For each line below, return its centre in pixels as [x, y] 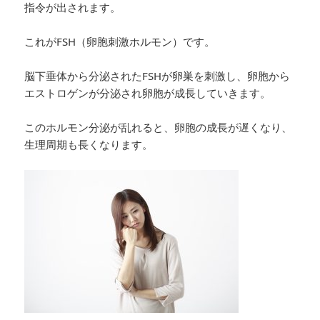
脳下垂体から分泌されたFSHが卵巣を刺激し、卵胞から [157, 75]
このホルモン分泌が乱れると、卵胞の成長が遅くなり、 [159, 127]
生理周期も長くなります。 [89, 144]
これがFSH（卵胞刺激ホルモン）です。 [120, 41]
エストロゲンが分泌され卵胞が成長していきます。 [148, 92]
